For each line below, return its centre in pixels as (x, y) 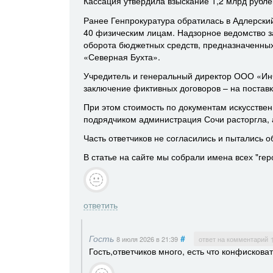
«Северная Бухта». (122, 56)
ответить (100, 205)
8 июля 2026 (136, 239)
